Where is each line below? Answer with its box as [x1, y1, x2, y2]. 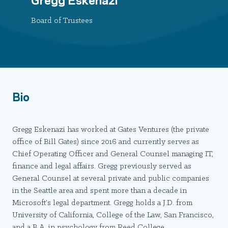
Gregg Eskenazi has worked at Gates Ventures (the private [12, 126, 209, 134]
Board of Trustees [31, 17, 93, 25]
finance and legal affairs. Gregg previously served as [12, 162, 191, 170]
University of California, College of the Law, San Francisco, [12, 211, 214, 219]
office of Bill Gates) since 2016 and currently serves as [12, 138, 199, 146]
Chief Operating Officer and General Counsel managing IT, [12, 150, 213, 158]
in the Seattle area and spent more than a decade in [12, 187, 187, 195]
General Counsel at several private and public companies [12, 175, 209, 183]
